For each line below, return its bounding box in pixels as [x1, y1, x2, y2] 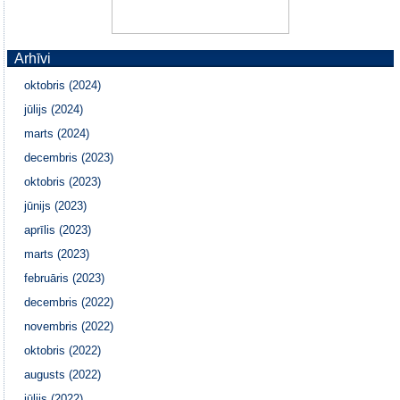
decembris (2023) [24, 150, 114, 164]
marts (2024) [24, 126, 90, 140]
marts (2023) [24, 246, 90, 261]
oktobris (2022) [24, 343, 102, 357]
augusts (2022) [24, 367, 102, 381]
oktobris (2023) [24, 174, 102, 188]
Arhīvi [14, 50, 52, 66]
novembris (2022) [24, 319, 114, 333]
